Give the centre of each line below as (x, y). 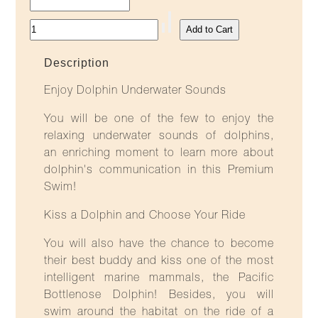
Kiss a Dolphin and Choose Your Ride (145, 216)
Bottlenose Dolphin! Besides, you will (159, 296)
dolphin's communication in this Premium (159, 171)
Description (77, 62)
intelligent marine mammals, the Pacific (159, 279)
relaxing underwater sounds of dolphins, (159, 137)
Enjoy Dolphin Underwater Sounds (136, 91)
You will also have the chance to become (159, 245)
